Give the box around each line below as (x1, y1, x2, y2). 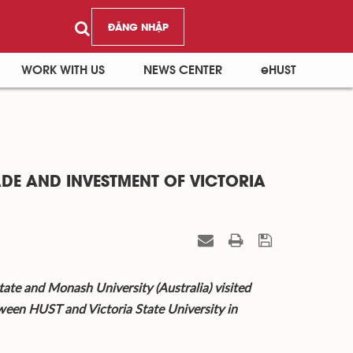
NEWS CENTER (143, 64, 222, 76)
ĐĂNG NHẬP (107, 19, 169, 34)
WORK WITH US (20, 64, 105, 76)
